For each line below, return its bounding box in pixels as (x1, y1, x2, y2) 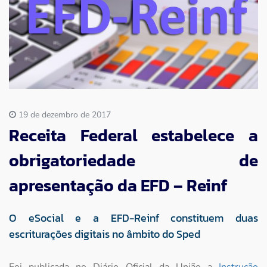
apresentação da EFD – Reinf (9, 172, 228, 198)
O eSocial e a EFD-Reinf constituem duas (9, 209, 258, 226)
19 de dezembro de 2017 (16, 108, 111, 120)
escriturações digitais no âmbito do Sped (9, 225, 200, 242)
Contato (24, 61, 79, 84)
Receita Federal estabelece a (9, 122, 258, 148)
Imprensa (24, 21, 87, 44)
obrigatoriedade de (9, 147, 258, 173)
